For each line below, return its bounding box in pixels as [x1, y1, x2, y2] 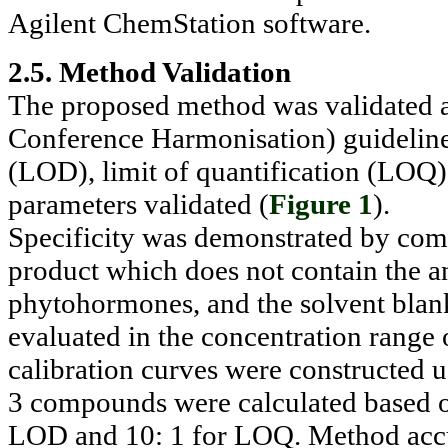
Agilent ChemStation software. [8, 7, 371, 40]
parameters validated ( [8, 188, 269, 221]
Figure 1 [269, 188, 373, 221]
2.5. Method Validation [8, 56, 291, 89]
